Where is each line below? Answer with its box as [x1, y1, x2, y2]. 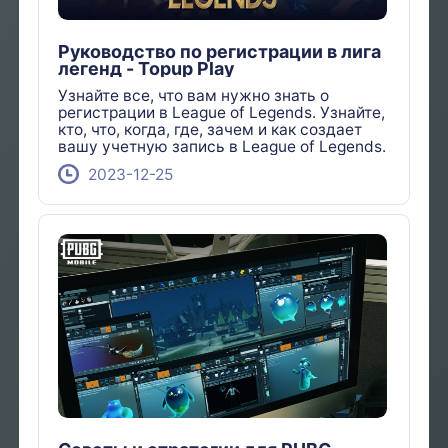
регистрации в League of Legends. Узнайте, [58, 102, 386, 122]
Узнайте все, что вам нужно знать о [58, 85, 330, 105]
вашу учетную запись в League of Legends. [58, 136, 387, 156]
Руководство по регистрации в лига [58, 41, 382, 63]
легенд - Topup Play [58, 58, 235, 80]
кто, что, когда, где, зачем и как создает [58, 119, 363, 139]
